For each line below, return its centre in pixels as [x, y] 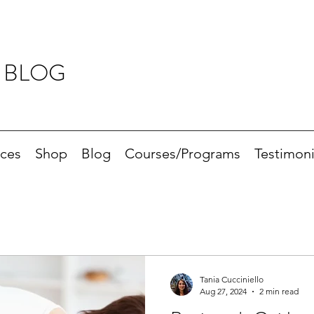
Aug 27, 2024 [223, 292]
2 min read [279, 292]
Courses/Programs [183, 154]
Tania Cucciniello [232, 280]
